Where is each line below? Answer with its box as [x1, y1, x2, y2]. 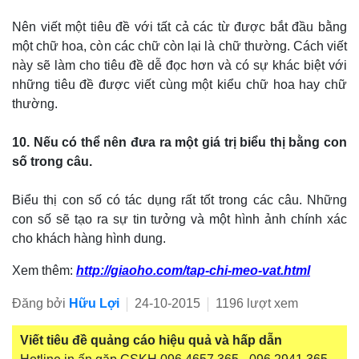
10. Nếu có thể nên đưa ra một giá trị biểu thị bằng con [12, 135, 347, 149]
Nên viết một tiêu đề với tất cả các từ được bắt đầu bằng [12, 20, 347, 34]
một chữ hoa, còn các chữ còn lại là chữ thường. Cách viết [12, 39, 347, 53]
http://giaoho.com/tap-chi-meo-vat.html [76, 264, 310, 277]
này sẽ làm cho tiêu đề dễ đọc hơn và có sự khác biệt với [12, 58, 347, 72]
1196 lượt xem [212, 296, 298, 310]
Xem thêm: [12, 264, 76, 277]
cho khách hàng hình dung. [12, 232, 166, 245]
